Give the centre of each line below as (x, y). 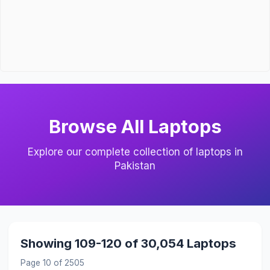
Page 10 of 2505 (52, 262)
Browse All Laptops (135, 127)
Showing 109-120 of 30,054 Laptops (128, 243)
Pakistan (135, 165)
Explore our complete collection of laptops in (135, 152)
